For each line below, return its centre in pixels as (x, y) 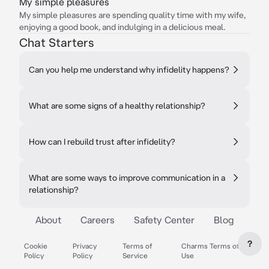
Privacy (85, 246)
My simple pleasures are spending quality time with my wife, (132, 15)
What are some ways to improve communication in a (127, 178)
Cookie (36, 246)
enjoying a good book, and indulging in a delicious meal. (122, 27)
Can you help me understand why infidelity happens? (129, 70)
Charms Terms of (211, 246)
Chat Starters (56, 42)
